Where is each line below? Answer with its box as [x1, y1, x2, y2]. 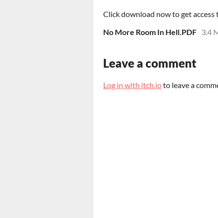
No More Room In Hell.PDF [103, 27, 197, 37]
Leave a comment [103, 56, 197, 71]
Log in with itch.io [103, 80, 162, 90]
